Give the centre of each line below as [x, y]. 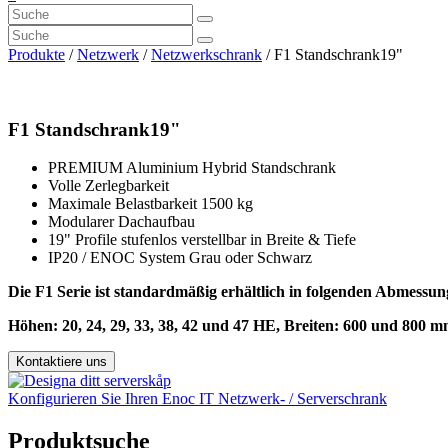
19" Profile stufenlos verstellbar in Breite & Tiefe [202, 240]
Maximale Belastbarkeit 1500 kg [150, 204]
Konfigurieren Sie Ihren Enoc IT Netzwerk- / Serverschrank [197, 399]
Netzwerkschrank [206, 54]
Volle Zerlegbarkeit [108, 186]
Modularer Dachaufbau [121, 222]
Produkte [36, 54]
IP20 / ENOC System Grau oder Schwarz [180, 258]
